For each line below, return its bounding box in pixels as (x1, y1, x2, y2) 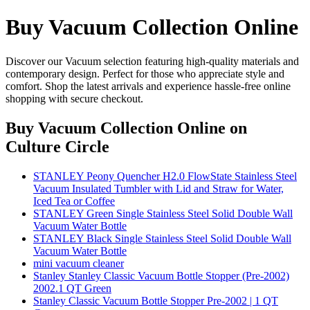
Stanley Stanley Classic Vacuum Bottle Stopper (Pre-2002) (33, 269, 289, 282)
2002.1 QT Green (33, 282, 111, 294)
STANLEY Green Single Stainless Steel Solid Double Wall (33, 207, 293, 219)
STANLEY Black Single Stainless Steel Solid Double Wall (33, 232, 291, 244)
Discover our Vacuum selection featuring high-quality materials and (6, 55, 299, 67)
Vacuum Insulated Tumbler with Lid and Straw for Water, (33, 182, 284, 194)
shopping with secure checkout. (6, 92, 143, 104)
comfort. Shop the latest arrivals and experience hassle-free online (6, 80, 291, 92)
